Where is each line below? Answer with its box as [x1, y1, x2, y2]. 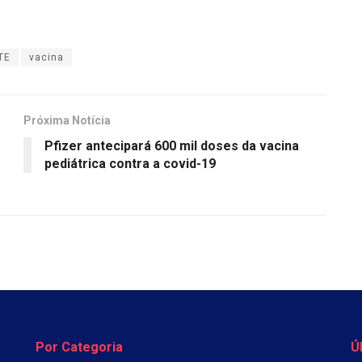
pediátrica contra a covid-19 [44, 155, 216, 171]
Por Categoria [36, 339, 123, 355]
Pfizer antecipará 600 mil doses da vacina [44, 137, 299, 154]
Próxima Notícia [23, 113, 111, 127]
